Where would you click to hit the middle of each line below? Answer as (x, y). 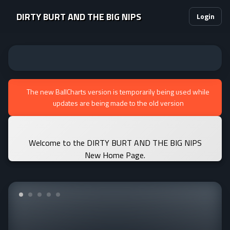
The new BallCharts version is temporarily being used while (118, 92)
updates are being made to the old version (118, 103)
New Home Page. (115, 155)
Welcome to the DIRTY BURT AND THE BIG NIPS (115, 143)
